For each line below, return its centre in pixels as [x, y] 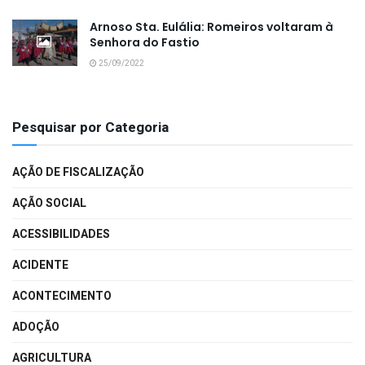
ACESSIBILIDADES [61, 234]
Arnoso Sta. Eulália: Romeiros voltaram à [211, 26]
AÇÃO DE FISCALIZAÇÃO [78, 172]
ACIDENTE [40, 265]
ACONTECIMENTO [62, 296]
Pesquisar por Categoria [90, 127]
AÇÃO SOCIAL [49, 203]
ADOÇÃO [36, 327]
